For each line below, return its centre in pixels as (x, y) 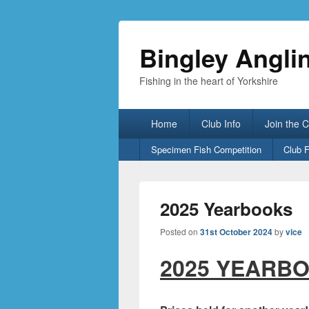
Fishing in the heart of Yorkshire (209, 81)
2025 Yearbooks (226, 209)
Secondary (144, 145)
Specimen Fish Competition (206, 149)
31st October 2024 (236, 232)
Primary (137, 116)
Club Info (221, 123)
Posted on (180, 231)
